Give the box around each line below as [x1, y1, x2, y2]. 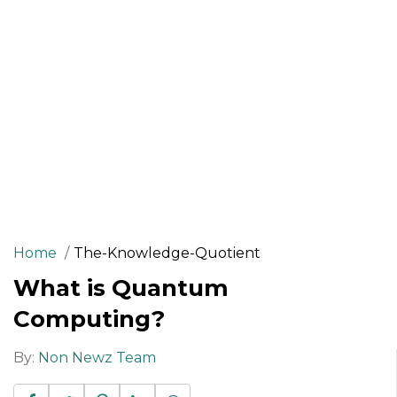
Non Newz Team [38, 348, 156, 366]
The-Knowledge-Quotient [74, 244, 261, 261]
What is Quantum [13, 273, 229, 302]
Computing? [13, 304, 165, 333]
